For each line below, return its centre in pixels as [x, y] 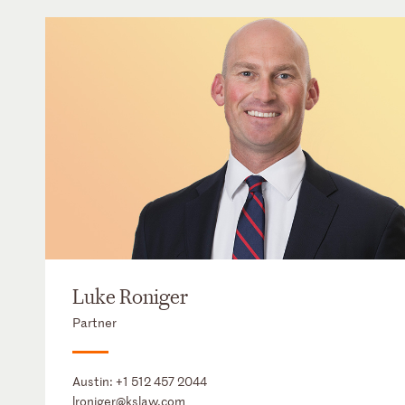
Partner [94, 323]
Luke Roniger [130, 298]
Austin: [94, 381]
